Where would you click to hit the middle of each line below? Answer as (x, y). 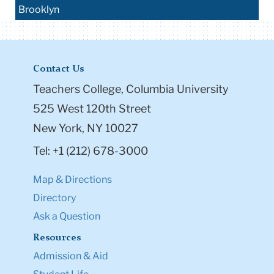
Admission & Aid (71, 256)
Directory (54, 198)
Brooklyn (39, 9)
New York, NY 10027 (86, 128)
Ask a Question (67, 216)
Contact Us (58, 69)
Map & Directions (72, 179)
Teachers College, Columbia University (131, 89)
